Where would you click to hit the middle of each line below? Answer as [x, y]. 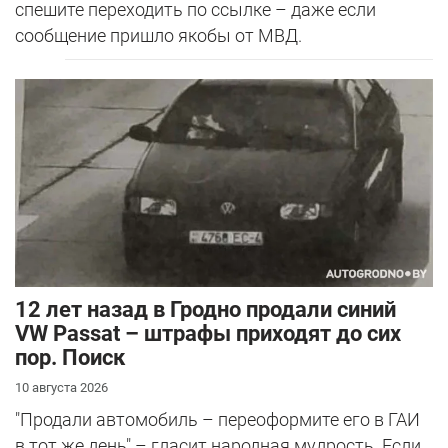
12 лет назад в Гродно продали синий [205, 309]
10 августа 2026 [61, 387]
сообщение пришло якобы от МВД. [158, 35]
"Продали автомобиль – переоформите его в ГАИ [217, 419]
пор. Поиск [70, 357]
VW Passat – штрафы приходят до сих [208, 333]
